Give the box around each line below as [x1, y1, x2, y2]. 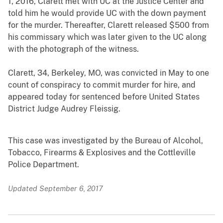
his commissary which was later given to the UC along [8, 32, 207, 42]
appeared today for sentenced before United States [8, 92, 200, 102]
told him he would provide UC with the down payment [8, 8, 206, 18]
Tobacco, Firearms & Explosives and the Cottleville [8, 148, 196, 158]
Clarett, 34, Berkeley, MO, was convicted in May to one [8, 68, 209, 78]
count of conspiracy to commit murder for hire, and [8, 80, 196, 90]
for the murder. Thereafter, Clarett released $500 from [8, 20, 209, 30]
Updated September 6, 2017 [8, 184, 103, 193]
